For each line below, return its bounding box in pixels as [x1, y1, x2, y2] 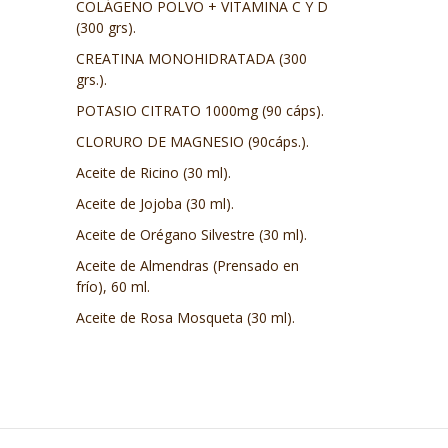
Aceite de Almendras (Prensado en [76, 256, 299, 275]
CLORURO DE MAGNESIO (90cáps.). [76, 132, 309, 151]
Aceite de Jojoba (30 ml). [76, 194, 234, 213]
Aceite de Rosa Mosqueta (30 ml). [76, 308, 295, 327]
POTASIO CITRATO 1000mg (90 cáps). [76, 101, 324, 120]
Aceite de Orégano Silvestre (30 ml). [76, 225, 307, 244]
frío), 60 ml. [76, 277, 150, 296]
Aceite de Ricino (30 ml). [76, 163, 231, 182]
